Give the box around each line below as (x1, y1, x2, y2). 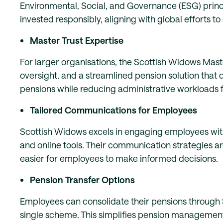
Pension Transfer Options (30, 174, 135, 185)
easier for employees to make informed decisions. (20, 153, 218, 164)
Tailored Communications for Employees (30, 105, 197, 115)
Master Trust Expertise (30, 35, 123, 46)
